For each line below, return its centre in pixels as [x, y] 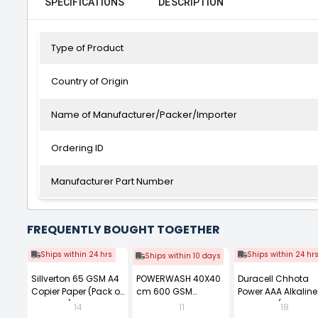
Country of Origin [90, 81]
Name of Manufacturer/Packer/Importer [144, 115]
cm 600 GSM [164, 291]
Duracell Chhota [273, 279]
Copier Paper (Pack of [77, 291]
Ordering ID [77, 148]
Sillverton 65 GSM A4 [75, 279]
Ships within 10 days [183, 256]
